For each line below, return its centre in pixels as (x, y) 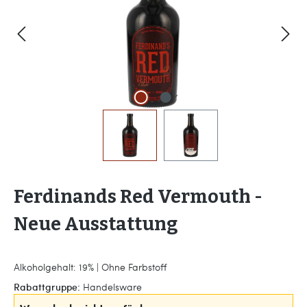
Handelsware (112, 287)
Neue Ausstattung (96, 224)
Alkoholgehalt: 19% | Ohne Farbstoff (90, 267)
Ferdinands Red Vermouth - (138, 197)
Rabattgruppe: (47, 287)
